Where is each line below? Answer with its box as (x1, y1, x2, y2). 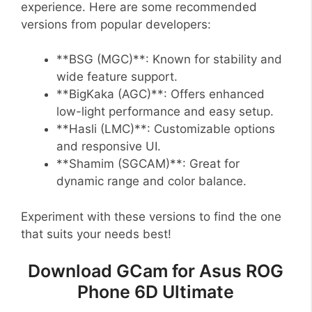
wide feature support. (56, 70, 178, 84)
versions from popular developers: (21, 17, 211, 31)
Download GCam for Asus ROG (27, 260, 283, 282)
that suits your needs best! (21, 226, 171, 241)
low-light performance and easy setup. (56, 104, 274, 119)
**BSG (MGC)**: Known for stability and (56, 52, 282, 67)
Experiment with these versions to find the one (21, 209, 281, 224)
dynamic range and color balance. (56, 174, 247, 189)
